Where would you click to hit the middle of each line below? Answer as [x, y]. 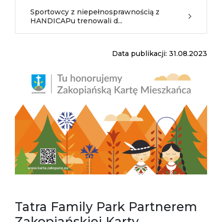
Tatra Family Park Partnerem [106, 207]
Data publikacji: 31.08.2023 [160, 54]
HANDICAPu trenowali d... [76, 21]
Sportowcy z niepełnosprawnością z [95, 12]
